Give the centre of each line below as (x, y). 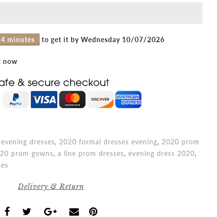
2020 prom (181, 141)
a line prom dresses (91, 153)
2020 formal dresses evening (108, 141)
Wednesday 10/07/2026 (123, 39)
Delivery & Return (51, 186)
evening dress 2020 (162, 153)
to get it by (60, 39)
